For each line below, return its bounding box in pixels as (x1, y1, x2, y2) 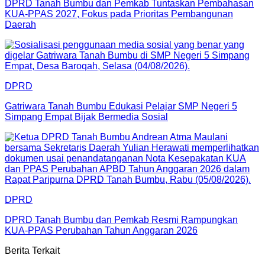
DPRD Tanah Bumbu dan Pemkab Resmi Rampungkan (5, 214, 238, 225)
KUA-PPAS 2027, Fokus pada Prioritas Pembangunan (5, 8, 233, 19)
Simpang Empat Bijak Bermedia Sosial (5, 111, 168, 122)
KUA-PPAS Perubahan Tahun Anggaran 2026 (5, 225, 198, 235)
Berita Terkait (5, 245, 60, 256)
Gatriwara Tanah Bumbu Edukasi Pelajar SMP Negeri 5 (5, 101, 237, 111)
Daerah (5, 19, 36, 30)
